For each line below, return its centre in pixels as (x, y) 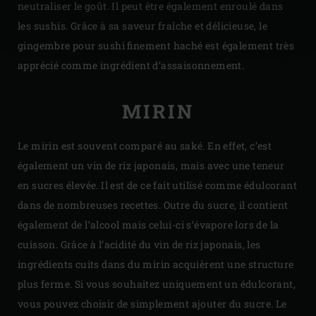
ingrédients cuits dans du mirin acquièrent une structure (156, 265)
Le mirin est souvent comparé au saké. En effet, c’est (145, 146)
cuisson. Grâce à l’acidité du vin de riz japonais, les (139, 245)
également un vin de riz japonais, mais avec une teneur (151, 166)
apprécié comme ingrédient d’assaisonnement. (131, 65)
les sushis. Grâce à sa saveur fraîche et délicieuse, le (142, 25)
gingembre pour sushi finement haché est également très (156, 45)
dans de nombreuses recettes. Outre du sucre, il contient (153, 205)
